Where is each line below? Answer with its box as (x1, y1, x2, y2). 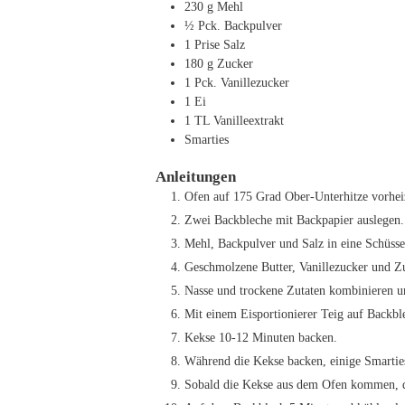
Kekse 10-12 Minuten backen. (184, 330, 337, 345)
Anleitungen (155, 168, 236, 186)
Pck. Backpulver (198, 17, 282, 33)
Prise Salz (194, 36, 245, 52)
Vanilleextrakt (213, 112, 284, 127)
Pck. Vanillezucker (194, 74, 289, 89)
